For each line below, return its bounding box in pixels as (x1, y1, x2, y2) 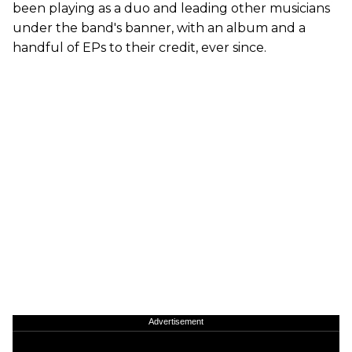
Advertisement (148, 317, 203, 327)
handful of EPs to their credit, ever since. (13, 40, 266, 56)
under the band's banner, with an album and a (13, 20, 306, 36)
